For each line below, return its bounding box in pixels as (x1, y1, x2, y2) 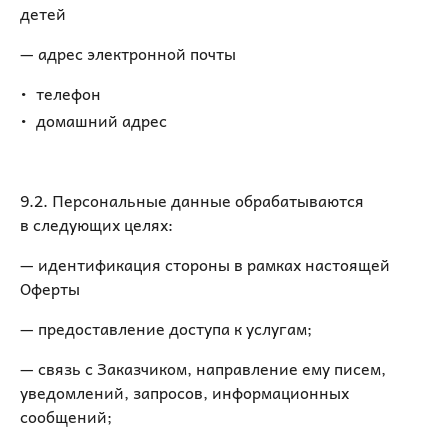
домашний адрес (36, 107, 167, 134)
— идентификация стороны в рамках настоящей (20, 251, 390, 278)
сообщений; (20, 403, 116, 430)
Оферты (20, 275, 84, 302)
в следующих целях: (20, 211, 181, 238)
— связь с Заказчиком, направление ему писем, (20, 355, 386, 382)
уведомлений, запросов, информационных (20, 379, 349, 406)
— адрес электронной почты (20, 40, 236, 66)
